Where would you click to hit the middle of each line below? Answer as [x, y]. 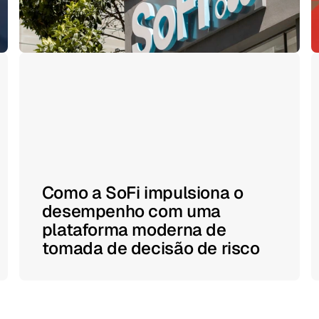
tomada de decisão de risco [151, 248]
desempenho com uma [131, 211]
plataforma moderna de [134, 230]
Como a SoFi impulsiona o [142, 193]
